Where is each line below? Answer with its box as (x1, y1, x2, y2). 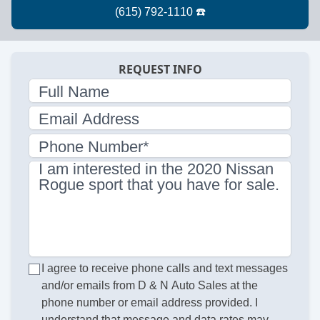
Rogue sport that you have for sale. (39, 176, 279, 194)
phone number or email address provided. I (41, 296, 259, 309)
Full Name (39, 82, 109, 101)
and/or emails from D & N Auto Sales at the (41, 279, 259, 291)
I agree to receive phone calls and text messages (41, 262, 289, 274)
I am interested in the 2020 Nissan (39, 160, 274, 179)
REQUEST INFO (118, 61, 202, 78)
